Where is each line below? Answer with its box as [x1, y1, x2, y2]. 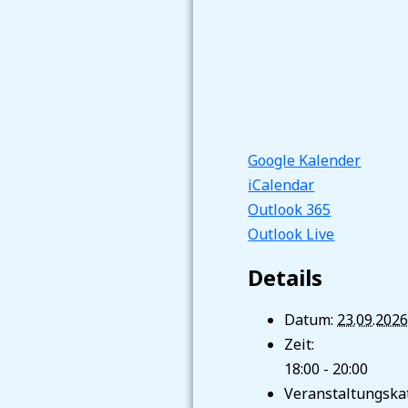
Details [248, 261, 323, 292]
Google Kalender [248, 149, 362, 170]
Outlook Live [248, 223, 335, 244]
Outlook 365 [248, 199, 331, 219]
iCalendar [248, 174, 315, 195]
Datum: [284, 309, 334, 330]
